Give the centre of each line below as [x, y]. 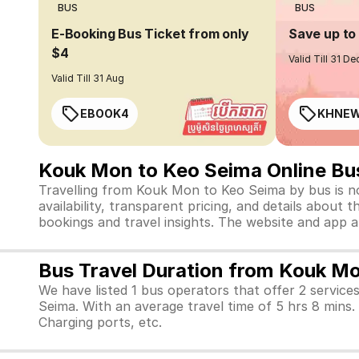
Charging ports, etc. [100, 322]
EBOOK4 [105, 113]
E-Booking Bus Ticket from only [150, 34]
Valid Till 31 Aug [88, 78]
